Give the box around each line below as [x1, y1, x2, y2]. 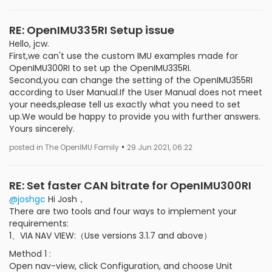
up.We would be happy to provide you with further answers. [9, 110, 260, 123]
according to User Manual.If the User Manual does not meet [9, 86, 262, 98]
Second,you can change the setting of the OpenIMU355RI [9, 73, 253, 86]
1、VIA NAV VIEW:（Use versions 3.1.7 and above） [9, 229, 212, 242]
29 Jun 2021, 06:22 [127, 142, 192, 152]
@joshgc [9, 192, 46, 205]
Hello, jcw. [9, 37, 49, 50]
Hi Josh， [46, 192, 86, 205]
